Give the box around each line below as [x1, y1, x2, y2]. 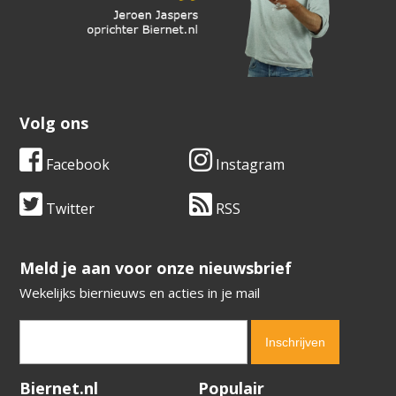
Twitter [42, 198, 95, 218]
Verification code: [19, 372, 122, 390]
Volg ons [19, 111, 89, 133]
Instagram [212, 154, 285, 174]
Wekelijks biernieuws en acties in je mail [19, 283, 261, 301]
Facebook [42, 154, 110, 174]
